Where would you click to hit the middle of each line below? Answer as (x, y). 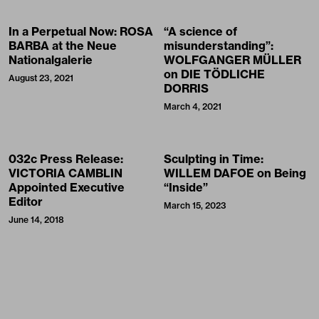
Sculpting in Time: (214, 159)
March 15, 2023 (195, 205)
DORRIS (186, 88)
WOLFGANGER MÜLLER (232, 60)
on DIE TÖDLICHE (214, 74)
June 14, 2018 (36, 220)
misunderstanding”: (219, 46)
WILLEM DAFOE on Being (235, 173)
